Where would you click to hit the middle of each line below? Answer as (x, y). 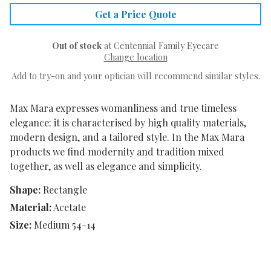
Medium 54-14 (65, 225)
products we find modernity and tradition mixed (117, 152)
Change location (135, 57)
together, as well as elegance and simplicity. (106, 166)
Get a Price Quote (135, 15)
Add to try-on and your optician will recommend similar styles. (135, 76)
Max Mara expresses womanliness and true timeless (123, 108)
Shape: (25, 190)
